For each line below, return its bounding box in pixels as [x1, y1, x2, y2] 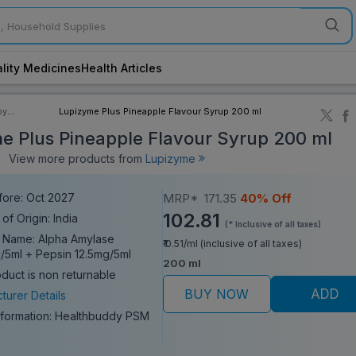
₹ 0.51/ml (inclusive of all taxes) [162, 237, 302, 250]
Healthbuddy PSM [55, 308, 150, 323]
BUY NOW [184, 285, 250, 302]
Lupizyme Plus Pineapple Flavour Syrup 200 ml [59, 105, 262, 117]
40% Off [239, 190, 292, 206]
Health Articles [81, 60, 162, 75]
